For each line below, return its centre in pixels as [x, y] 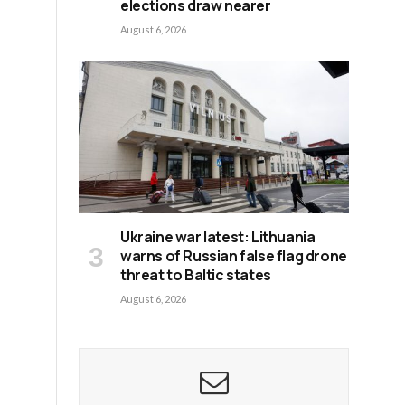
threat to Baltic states [196, 275]
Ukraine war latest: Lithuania [218, 237]
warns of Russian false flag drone [234, 256]
